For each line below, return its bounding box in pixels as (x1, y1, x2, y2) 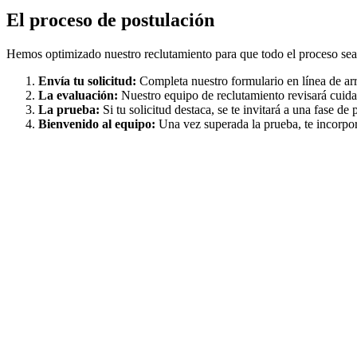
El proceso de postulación (6, 10, 214, 31)
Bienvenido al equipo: (38, 117, 155, 131)
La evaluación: (38, 88, 118, 103)
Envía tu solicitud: (38, 74, 136, 88)
